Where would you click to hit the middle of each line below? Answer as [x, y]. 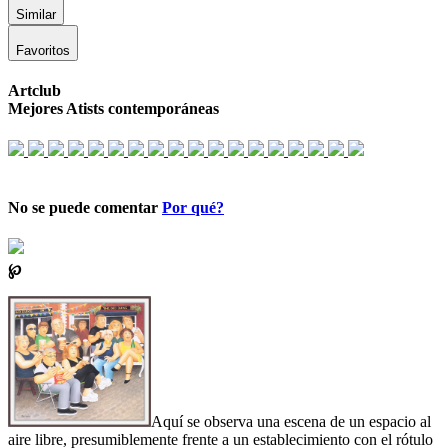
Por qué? [193, 207]
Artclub [34, 91]
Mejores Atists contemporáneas [113, 109]
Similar [36, 15]
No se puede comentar [85, 207]
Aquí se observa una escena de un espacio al [290, 422]
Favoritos [43, 51]
